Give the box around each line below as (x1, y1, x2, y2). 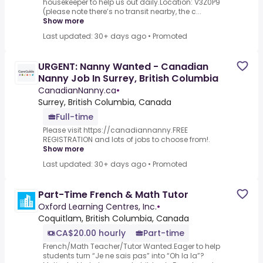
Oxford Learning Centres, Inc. (38, 201, 157, 213)
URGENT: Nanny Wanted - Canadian (38, 60, 208, 74)
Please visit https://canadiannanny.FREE (43, 125, 188, 136)
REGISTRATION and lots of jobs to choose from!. (43, 134, 210, 145)
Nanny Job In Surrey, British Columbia (38, 72, 218, 86)
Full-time (56, 111, 93, 123)
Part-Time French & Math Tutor (38, 188, 188, 202)
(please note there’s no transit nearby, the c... (43, 6, 201, 17)
